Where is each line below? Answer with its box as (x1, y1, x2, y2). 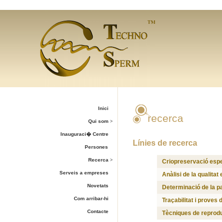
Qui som (88, 118, 110, 124)
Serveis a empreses (59, 170, 110, 175)
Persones (84, 144, 117, 150)
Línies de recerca (132, 139, 197, 147)
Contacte (87, 209, 110, 214)
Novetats (87, 183, 110, 188)
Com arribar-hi (73, 196, 110, 201)
